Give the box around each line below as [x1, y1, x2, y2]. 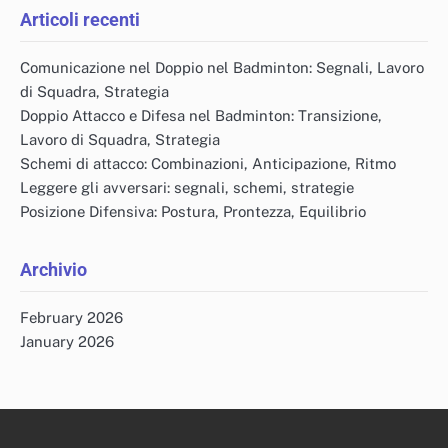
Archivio [20, 258, 87, 280]
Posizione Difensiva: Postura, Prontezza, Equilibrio [20, 202, 366, 220]
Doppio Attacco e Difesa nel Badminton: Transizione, [20, 106, 382, 124]
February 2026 [20, 308, 123, 326]
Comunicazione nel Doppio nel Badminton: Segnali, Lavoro [20, 58, 424, 76]
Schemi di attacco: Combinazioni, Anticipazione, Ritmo [20, 154, 396, 172]
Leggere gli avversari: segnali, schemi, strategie [20, 178, 354, 196]
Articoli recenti [20, 8, 140, 30]
